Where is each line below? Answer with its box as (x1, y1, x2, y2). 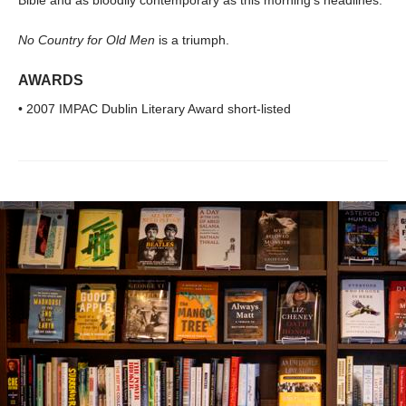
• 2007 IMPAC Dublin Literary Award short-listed (18, 101, 291, 116)
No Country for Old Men (18, 32, 155, 47)
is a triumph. (155, 32, 229, 47)
